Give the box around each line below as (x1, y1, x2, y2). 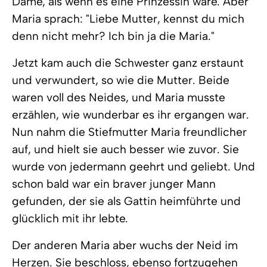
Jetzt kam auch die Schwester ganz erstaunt (12, 56, 244, 70)
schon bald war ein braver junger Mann (12, 177, 216, 191)
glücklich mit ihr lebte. (12, 212, 128, 225)
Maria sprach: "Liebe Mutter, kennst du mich (12, 12, 244, 26)
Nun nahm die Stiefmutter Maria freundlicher (12, 125, 247, 139)
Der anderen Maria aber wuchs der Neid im (12, 238, 238, 252)
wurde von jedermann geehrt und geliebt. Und (12, 160, 255, 173)
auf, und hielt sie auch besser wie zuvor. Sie (12, 142, 239, 156)
